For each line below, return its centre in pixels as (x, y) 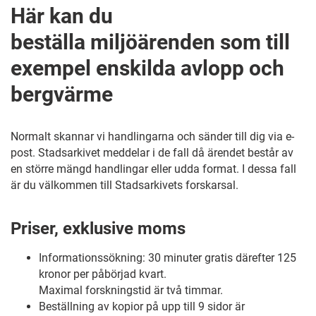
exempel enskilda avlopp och (147, 68)
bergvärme (62, 94)
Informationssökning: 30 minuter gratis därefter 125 (168, 258)
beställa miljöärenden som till (150, 42)
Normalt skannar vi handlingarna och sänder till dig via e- (152, 136)
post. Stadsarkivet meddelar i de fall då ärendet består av (152, 153)
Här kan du (62, 16)
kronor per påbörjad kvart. (103, 274)
